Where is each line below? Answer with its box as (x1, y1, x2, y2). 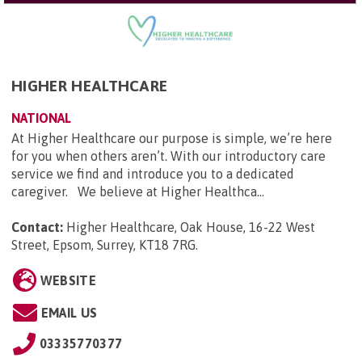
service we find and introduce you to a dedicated (11, 166, 294, 181)
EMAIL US (40, 305, 98, 320)
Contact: (11, 219, 63, 234)
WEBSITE (40, 272, 96, 288)
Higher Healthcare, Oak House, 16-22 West (66, 219, 315, 234)
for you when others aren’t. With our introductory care (11, 148, 326, 163)
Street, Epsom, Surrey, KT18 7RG (11, 237, 196, 252)
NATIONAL (11, 110, 71, 125)
